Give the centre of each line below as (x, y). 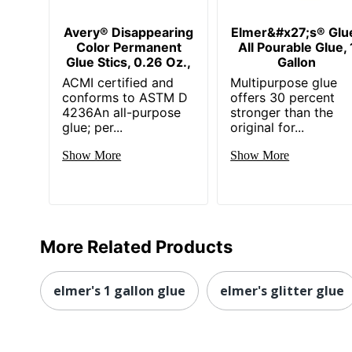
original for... (268, 127)
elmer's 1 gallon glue (119, 290)
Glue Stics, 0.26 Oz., (129, 62)
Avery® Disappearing (129, 32)
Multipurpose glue (284, 82)
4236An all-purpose (122, 112)
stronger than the (282, 112)
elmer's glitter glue (282, 290)
